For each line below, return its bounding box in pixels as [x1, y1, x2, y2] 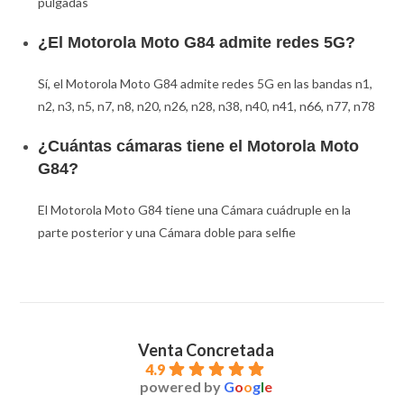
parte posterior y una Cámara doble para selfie [38, 225, 297, 241]
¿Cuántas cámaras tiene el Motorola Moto [38, 137, 360, 156]
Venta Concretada [137, 340, 274, 361]
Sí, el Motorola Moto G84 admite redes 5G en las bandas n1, [38, 76, 373, 92]
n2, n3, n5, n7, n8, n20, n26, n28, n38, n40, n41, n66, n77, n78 [38, 98, 376, 115]
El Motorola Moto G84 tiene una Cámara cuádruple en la [38, 202, 352, 218]
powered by [139, 378, 224, 396]
